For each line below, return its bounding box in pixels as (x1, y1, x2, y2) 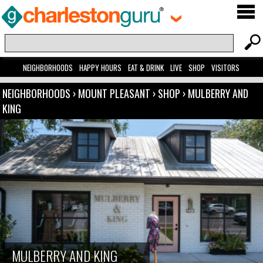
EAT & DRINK (128, 62, 164, 74)
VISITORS (211, 62, 240, 74)
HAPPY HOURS (79, 62, 122, 74)
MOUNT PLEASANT (78, 86, 153, 102)
